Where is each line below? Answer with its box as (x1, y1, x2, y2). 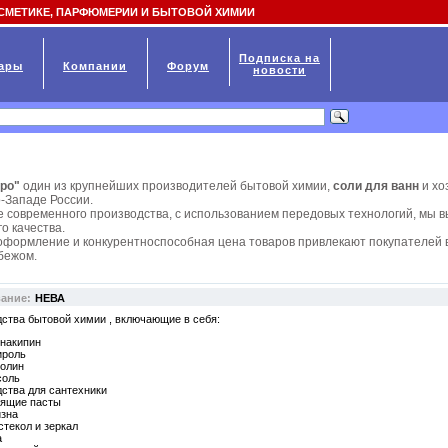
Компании (63, 60, 127, 72)
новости (253, 64, 306, 76)
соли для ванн (333, 179, 419, 193)
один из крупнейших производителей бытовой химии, (23, 179, 333, 193)
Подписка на (239, 52, 320, 64)
